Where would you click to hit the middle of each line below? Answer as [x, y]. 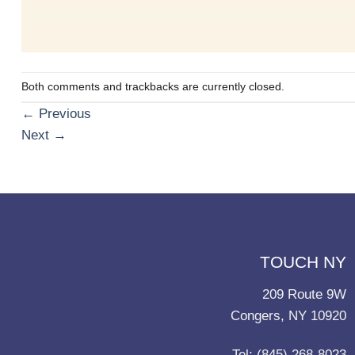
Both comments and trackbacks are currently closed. [153, 87]
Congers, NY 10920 [288, 315]
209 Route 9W [304, 294]
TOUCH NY [303, 262]
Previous [63, 114]
